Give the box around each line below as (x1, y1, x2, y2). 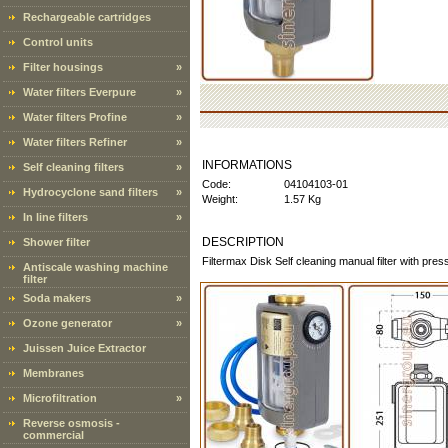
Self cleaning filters (23, 161, 124, 173)
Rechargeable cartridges (23, 11, 151, 23)
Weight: (202, 193, 238, 205)
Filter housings (23, 61, 103, 73)
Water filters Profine (23, 111, 127, 123)
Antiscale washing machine (23, 261, 168, 273)
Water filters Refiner (23, 136, 127, 148)
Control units (23, 36, 93, 48)
